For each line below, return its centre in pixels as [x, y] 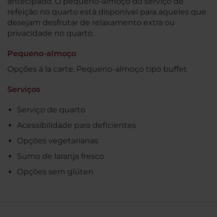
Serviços [24, 89]
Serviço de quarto [51, 109]
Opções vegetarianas [58, 140]
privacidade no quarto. [51, 33]
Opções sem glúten [55, 171]
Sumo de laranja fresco [61, 156]
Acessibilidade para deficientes [77, 125]
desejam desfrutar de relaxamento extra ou [91, 22]
